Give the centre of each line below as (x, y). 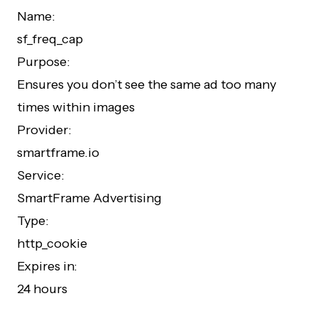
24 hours (42, 289)
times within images (76, 107)
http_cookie (52, 243)
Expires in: (47, 266)
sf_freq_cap (50, 39)
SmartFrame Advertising (89, 198)
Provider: (44, 130)
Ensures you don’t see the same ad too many (147, 84)
